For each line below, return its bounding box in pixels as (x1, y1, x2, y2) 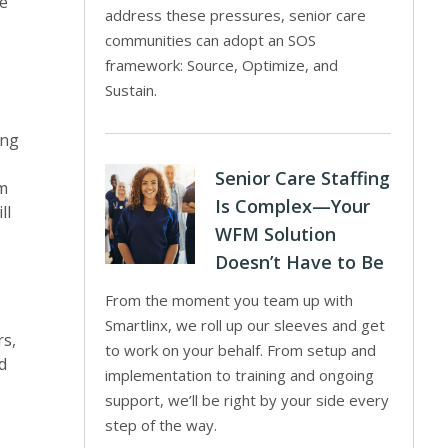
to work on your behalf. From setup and (105, 340, 377, 360)
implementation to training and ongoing (105, 365, 375, 385)
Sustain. (105, 80, 158, 100)
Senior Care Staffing (215, 166, 391, 190)
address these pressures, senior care (105, 5, 367, 25)
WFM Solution (215, 222, 337, 246)
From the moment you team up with (105, 290, 354, 310)
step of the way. (105, 415, 218, 435)
